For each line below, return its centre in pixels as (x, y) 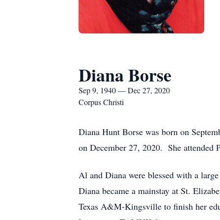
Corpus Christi (101, 102)
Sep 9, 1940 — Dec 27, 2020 (124, 90)
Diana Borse (125, 75)
